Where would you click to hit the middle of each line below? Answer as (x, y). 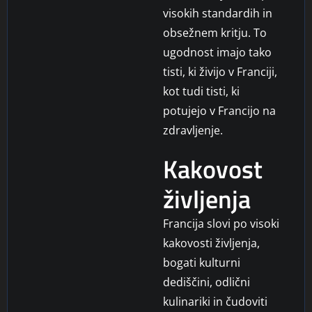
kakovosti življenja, (211, 243)
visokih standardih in (218, 13)
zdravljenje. (193, 130)
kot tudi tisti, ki (201, 91)
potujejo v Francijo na (219, 110)
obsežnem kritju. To (215, 32)
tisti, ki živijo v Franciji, (220, 71)
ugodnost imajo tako (217, 52)
